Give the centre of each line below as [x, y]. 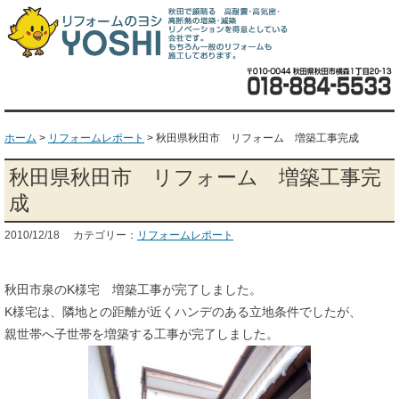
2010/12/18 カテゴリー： [71, 236]
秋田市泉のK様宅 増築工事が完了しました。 [133, 290]
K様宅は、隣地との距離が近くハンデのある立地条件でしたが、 [183, 312]
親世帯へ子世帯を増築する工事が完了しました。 [142, 334]
